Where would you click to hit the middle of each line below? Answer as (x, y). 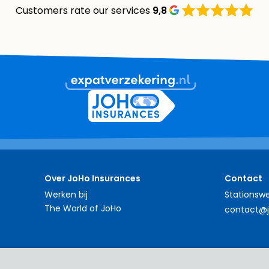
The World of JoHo (83, 208)
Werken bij (66, 195)
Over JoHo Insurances (92, 178)
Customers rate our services (83, 11)
